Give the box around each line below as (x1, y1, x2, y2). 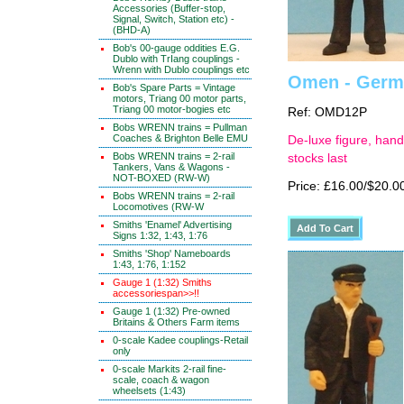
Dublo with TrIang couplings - (113, 53, 240, 64)
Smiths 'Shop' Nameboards (113, 248, 231, 259)
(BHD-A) (113, 24, 151, 35)
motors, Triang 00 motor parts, (113, 93, 246, 104)
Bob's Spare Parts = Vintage (113, 82, 235, 93)
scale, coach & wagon (113, 374, 209, 385)
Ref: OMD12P (288, 106, 367, 119)
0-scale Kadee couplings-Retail (113, 335, 248, 345)
